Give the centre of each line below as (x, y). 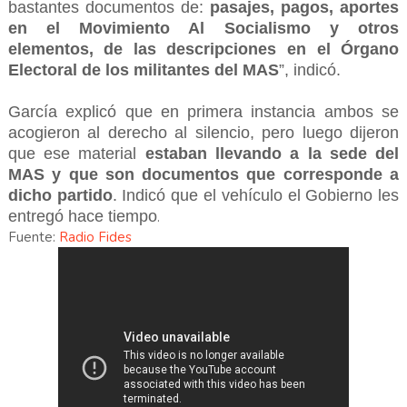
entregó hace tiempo (82, 217)
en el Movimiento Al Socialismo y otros (203, 29)
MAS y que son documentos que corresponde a (203, 175)
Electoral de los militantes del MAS (143, 70)
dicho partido (60, 196)
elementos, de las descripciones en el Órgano (203, 50)
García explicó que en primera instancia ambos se (203, 112)
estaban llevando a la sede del (272, 154)
